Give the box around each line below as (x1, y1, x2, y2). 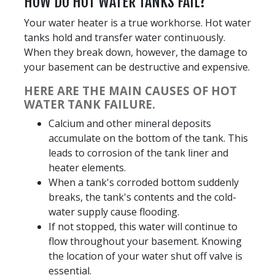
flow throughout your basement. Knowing (48, 234, 242, 248)
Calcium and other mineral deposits (48, 116, 211, 130)
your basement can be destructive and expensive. (24, 60, 250, 74)
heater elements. (48, 160, 126, 174)
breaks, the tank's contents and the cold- (48, 190, 236, 204)
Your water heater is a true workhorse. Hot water (24, 15, 251, 29)
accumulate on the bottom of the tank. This (48, 131, 248, 145)
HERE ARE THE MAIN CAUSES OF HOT (24, 82, 237, 98)
